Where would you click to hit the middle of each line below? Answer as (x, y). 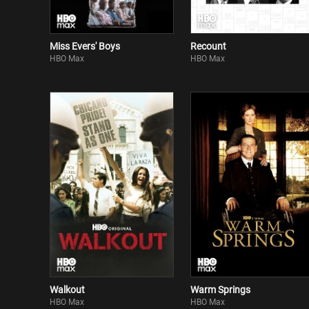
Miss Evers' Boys (85, 46)
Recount (208, 46)
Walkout (67, 290)
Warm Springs (220, 290)
